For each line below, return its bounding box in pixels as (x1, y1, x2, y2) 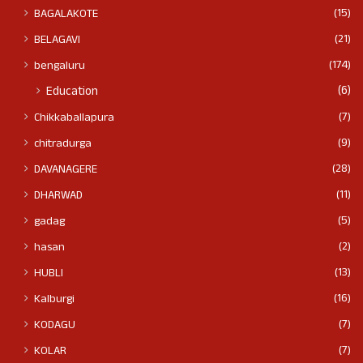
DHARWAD (34, 186, 83, 207)
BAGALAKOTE (34, 5, 98, 25)
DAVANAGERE (34, 160, 97, 181)
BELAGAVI (34, 31, 80, 51)
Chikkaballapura (34, 109, 114, 129)
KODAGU (34, 316, 75, 336)
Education (46, 83, 98, 104)
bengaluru (34, 57, 85, 77)
